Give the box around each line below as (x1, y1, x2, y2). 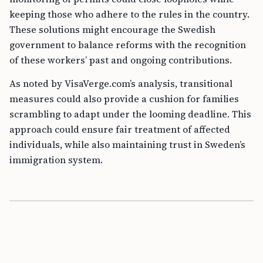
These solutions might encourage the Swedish (9, 23, 215, 36)
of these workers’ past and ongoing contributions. (9, 53, 232, 66)
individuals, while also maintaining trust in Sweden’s (9, 138, 245, 151)
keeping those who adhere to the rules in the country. (9, 8, 249, 21)
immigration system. (9, 153, 103, 166)
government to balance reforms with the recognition (9, 38, 246, 51)
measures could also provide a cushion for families (9, 92, 239, 105)
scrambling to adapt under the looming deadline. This (9, 107, 251, 120)
